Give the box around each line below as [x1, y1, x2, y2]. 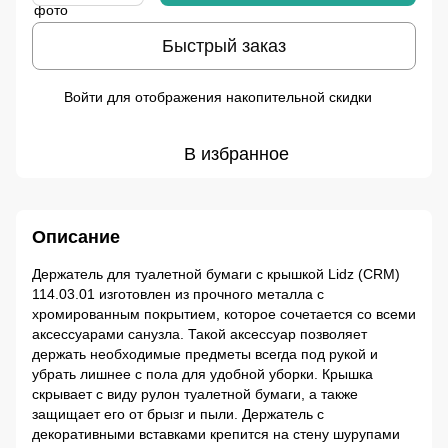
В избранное [183, 144, 289, 165]
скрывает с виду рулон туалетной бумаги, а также [32, 386, 358, 403]
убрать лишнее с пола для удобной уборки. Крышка [32, 366, 373, 383]
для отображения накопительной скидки [103, 89, 372, 106]
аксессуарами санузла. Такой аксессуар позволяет [32, 326, 367, 343]
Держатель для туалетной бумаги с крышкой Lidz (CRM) [32, 266, 400, 283]
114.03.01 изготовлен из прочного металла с [32, 286, 324, 303]
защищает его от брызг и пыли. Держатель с [32, 406, 324, 423]
